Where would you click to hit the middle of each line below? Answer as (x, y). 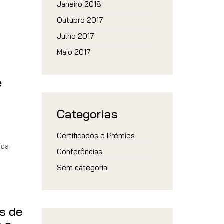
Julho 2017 (75, 36)
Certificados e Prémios (96, 136)
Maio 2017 (74, 52)
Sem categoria (82, 168)
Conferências (79, 152)
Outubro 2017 (80, 20)
